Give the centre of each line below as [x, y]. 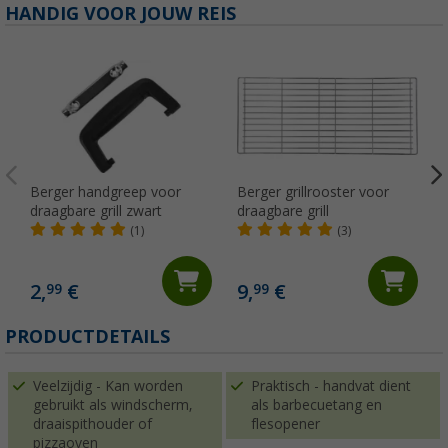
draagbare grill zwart [96, 211]
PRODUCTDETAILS [87, 337]
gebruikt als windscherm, [112, 405]
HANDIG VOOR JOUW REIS [120, 14]
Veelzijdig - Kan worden [108, 386]
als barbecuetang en [316, 405]
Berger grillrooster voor [312, 192]
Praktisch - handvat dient [331, 386]
